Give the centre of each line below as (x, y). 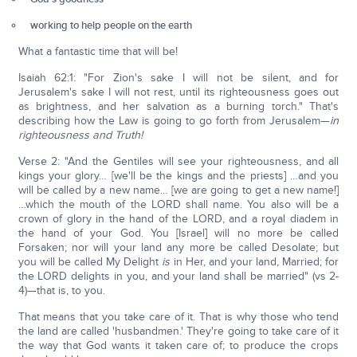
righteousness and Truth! (80, 135)
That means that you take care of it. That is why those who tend (178, 317)
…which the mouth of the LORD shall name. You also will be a (178, 204)
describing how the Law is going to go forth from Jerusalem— (174, 121)
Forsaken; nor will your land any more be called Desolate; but (178, 247)
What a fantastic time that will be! (98, 51)
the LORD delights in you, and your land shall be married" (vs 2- (178, 276)
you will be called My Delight (90, 262)
